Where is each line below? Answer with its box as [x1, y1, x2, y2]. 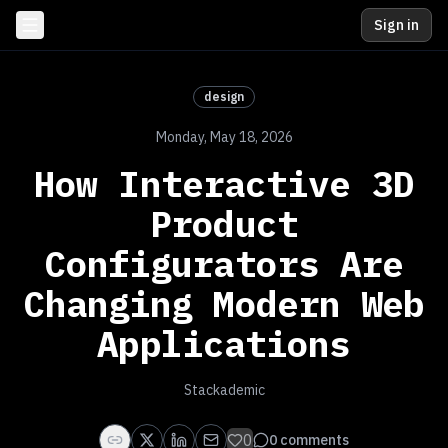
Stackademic [183, 381, 265, 399]
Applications [97, 320, 351, 367]
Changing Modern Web [23, 280, 425, 327]
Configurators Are [44, 240, 404, 287]
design [204, 89, 244, 104]
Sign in [374, 16, 419, 34]
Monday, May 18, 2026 [155, 128, 293, 146]
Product [150, 200, 298, 247]
